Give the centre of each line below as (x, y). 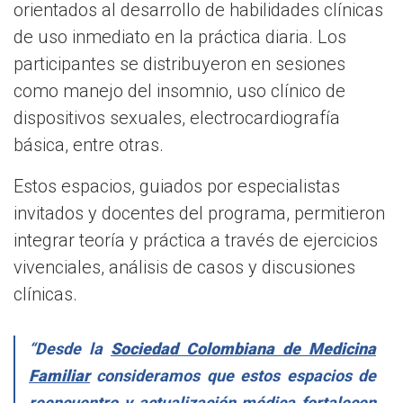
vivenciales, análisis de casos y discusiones (184, 267)
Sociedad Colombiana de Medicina (243, 348)
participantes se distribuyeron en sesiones (179, 63)
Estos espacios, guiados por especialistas (177, 186)
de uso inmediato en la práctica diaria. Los (180, 36)
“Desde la (70, 348)
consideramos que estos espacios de (233, 375)
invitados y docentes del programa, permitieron (199, 213)
